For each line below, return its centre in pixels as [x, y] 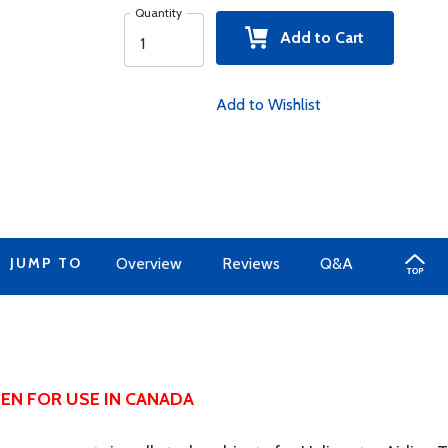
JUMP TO [45, 263]
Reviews [250, 263]
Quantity [158, 12]
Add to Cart [316, 37]
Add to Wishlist [268, 104]
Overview [148, 263]
